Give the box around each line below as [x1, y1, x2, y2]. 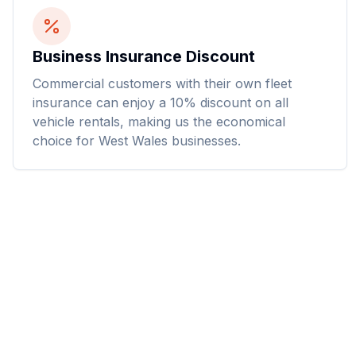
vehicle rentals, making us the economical [33, 114, 285, 130]
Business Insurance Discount [33, 47, 255, 66]
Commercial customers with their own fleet [33, 75, 292, 91]
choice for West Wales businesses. [33, 133, 241, 149]
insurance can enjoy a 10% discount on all [33, 95, 288, 110]
